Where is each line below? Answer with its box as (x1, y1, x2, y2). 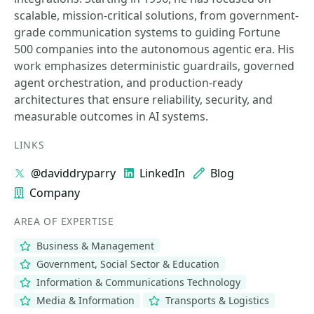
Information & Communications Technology (33, 275, 240, 289)
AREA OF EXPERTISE (14, 214, 114, 228)
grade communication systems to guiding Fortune (14, 25, 280, 40)
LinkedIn (139, 165, 185, 181)
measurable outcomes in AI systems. (14, 109, 208, 124)
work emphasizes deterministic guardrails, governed (14, 58, 294, 74)
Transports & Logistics (162, 294, 269, 307)
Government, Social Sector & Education (33, 257, 219, 271)
